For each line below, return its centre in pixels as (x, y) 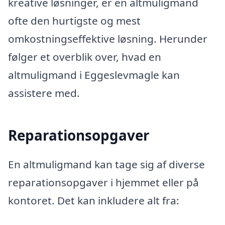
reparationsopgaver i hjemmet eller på (103, 182)
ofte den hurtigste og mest (74, 20)
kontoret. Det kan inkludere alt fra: (94, 200)
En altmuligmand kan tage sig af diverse (106, 164)
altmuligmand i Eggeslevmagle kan (94, 75)
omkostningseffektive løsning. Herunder (108, 38)
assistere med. (44, 93)
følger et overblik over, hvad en (85, 57)
